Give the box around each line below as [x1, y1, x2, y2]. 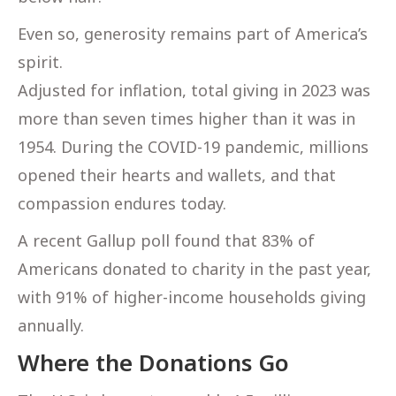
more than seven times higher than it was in [18, 107, 355, 129]
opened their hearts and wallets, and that [18, 164, 336, 186]
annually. [18, 314, 84, 336]
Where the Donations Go [18, 346, 289, 378]
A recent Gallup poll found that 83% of [18, 229, 315, 251]
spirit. [18, 50, 63, 72]
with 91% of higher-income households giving [18, 286, 366, 308]
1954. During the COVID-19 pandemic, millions [18, 135, 369, 157]
